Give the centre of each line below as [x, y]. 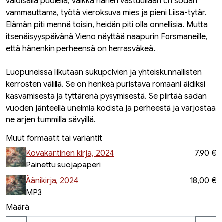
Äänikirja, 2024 [52, 181]
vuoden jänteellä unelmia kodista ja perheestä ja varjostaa [111, 108]
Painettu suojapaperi [63, 165]
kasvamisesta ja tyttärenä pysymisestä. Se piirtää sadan [106, 96]
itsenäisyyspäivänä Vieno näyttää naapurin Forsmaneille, [107, 37]
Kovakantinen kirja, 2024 [70, 153]
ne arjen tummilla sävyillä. [51, 120]
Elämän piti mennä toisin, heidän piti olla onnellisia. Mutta [107, 25]
